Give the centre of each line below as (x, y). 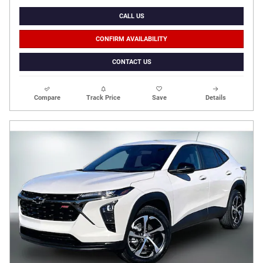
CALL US (131, 16)
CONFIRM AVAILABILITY (131, 39)
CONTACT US (131, 62)
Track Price (104, 97)
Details (215, 97)
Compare (48, 97)
